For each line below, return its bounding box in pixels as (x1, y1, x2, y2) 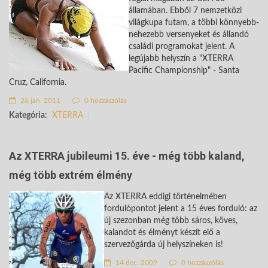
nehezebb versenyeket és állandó (129, 30, 249, 39)
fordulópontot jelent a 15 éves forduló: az (104, 204, 257, 213)
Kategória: (9, 111, 47, 120)
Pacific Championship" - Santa (129, 66, 239, 75)
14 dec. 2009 (114, 258, 157, 266)
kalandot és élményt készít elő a (104, 228, 220, 237)
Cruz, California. (9, 78, 69, 87)
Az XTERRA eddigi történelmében (104, 192, 227, 201)
